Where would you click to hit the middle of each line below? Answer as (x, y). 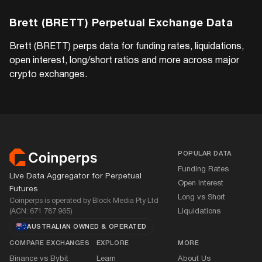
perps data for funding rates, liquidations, (157, 47)
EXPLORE (113, 243)
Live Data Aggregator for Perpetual (75, 176)
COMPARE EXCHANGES (50, 243)
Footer (38, 158)
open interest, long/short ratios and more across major (124, 61)
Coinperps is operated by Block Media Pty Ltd (84, 201)
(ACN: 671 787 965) (41, 211)
